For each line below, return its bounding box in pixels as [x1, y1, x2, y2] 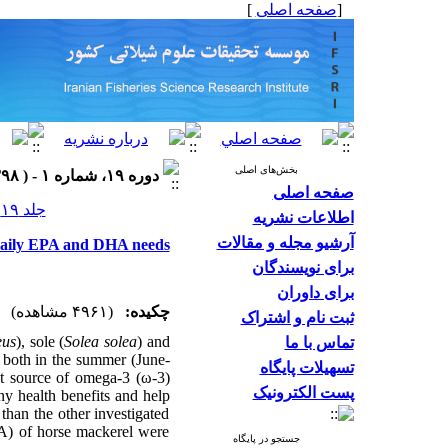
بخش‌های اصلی [234, 164, 298, 175]
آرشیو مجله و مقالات [216, 234, 354, 251]
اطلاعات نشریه [252, 209, 354, 226]
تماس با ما [284, 334, 354, 351]
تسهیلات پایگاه [259, 359, 354, 376]
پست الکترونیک [252, 384, 354, 401]
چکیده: [124, 303, 170, 320]
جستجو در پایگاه [232, 433, 300, 444]
